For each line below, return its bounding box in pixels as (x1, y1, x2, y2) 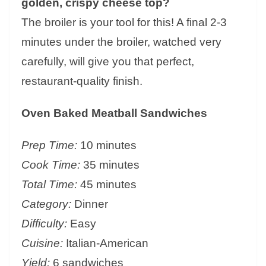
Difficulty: (21, 217, 67, 230)
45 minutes (77, 178, 137, 191)
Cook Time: (21, 159, 80, 172)
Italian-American (63, 237, 148, 250)
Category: (21, 198, 71, 211)
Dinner (71, 198, 108, 211)
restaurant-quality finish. (21, 75, 142, 88)
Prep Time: (21, 139, 77, 152)
